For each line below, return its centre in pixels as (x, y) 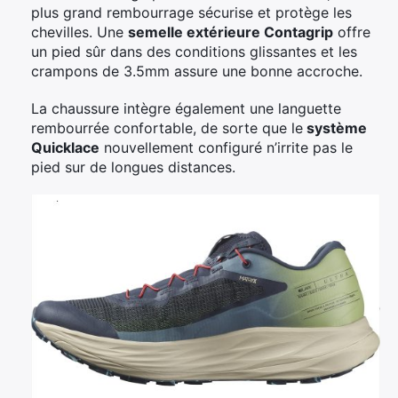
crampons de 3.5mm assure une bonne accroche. (197, 72)
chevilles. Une (80, 32)
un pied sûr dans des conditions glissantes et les (194, 52)
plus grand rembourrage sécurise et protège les (191, 13)
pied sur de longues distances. (133, 167)
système (335, 128)
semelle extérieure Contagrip (231, 32)
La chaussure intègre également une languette (186, 109)
